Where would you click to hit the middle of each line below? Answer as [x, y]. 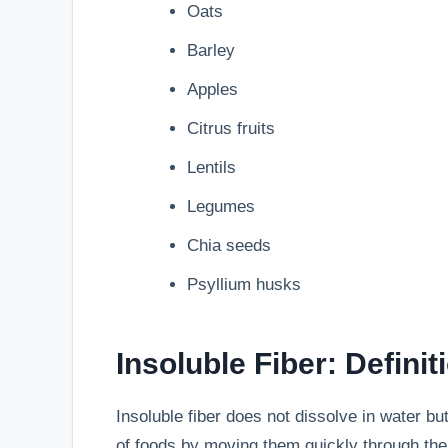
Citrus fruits [230, 129]
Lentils [211, 168]
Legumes [220, 207]
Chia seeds [228, 246]
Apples [212, 90]
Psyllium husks [243, 285]
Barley [210, 51]
